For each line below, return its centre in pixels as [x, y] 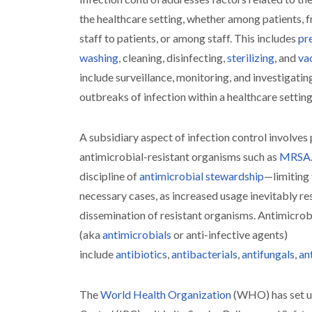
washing [99, 57]
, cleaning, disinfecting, [172, 57]
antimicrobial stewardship [202, 176]
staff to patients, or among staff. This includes [188, 38]
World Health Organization [166, 294]
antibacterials [204, 254]
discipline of [108, 176]
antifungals [268, 254]
